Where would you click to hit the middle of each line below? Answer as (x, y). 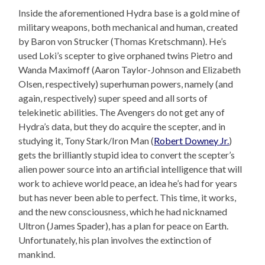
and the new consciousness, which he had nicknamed (123, 212)
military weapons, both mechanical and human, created (128, 27)
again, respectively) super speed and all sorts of (113, 98)
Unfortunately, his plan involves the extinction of (115, 240)
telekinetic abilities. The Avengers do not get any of (122, 112)
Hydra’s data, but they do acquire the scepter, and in (122, 127)
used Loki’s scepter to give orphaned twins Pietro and (126, 56)
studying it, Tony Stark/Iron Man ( (86, 141)
